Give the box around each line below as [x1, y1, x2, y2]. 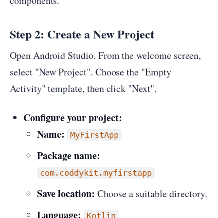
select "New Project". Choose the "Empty [10, 65, 171, 78]
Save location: [37, 186, 95, 200]
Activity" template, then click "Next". [10, 82, 157, 95]
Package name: [37, 148, 100, 163]
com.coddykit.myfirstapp [40, 168, 152, 178]
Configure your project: [23, 110, 122, 125]
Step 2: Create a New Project [10, 25, 154, 42]
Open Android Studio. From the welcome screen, [10, 49, 201, 62]
